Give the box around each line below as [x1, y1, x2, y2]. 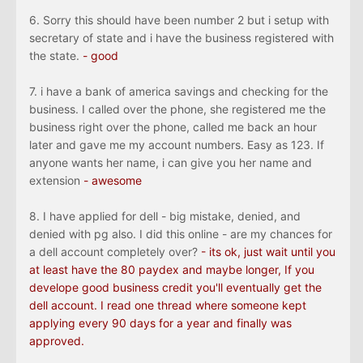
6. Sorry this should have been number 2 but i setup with [29, 13, 329, 28]
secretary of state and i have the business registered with [29, 31, 334, 45]
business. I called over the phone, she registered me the [29, 102, 326, 117]
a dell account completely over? [29, 245, 201, 259]
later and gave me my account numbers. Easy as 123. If [29, 138, 324, 152]
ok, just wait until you [221, 245, 335, 259]
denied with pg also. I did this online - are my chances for [29, 227, 332, 241]
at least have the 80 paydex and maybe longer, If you [29, 263, 314, 277]
